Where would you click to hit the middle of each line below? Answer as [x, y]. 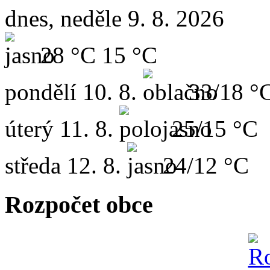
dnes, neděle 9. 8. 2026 [115, 19]
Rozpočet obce [79, 204]
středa [33, 166]
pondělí [41, 92]
